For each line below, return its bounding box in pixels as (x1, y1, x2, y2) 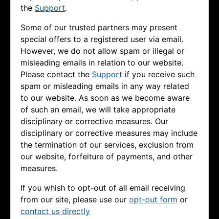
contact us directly (21, 206, 90, 217)
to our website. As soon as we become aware (21, 93, 190, 103)
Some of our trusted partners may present (21, 22, 177, 33)
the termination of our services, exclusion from (21, 140, 194, 150)
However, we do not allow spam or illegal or (21, 46, 184, 56)
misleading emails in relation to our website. (21, 58, 183, 68)
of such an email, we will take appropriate (21, 105, 175, 115)
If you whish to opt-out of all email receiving (21, 183, 185, 193)
